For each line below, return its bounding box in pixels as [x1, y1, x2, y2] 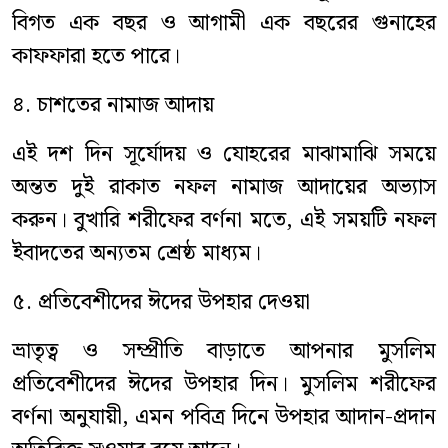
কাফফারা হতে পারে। [12, 39, 180, 75]
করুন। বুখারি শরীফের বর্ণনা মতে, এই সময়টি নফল [12, 203, 436, 239]
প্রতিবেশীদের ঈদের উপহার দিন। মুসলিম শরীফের [12, 367, 436, 403]
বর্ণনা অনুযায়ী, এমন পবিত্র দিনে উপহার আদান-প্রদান [12, 400, 436, 436]
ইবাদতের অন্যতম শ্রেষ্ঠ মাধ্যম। [12, 236, 261, 272]
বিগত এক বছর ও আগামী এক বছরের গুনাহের [12, 6, 436, 42]
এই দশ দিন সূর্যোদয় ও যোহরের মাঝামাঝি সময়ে [12, 137, 436, 173]
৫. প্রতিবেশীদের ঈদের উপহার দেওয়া [12, 285, 310, 321]
